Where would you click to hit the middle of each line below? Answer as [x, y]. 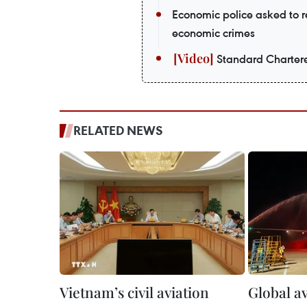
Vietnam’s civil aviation [134, 292]
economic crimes [213, 33]
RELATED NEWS [118, 130]
